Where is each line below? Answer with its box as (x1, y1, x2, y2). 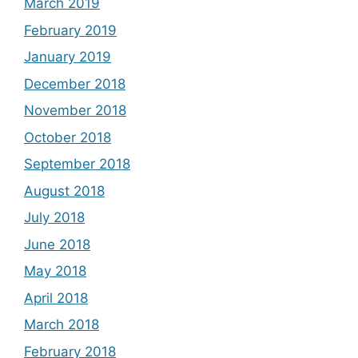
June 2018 (24, 236, 90, 253)
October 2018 (24, 129, 111, 145)
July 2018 (24, 209, 85, 226)
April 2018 (24, 289, 88, 306)
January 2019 (24, 49, 111, 66)
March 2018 (24, 316, 99, 333)
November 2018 (24, 102, 126, 119)
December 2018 (24, 75, 125, 92)
